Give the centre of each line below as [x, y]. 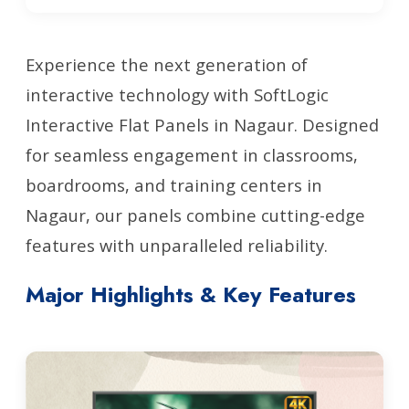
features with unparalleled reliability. [177, 245]
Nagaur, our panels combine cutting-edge [195, 215]
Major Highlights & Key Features [191, 294]
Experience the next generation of [167, 64]
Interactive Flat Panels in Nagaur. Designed [202, 125]
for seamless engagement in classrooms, [192, 155]
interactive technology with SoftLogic [177, 94]
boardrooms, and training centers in [174, 185]
